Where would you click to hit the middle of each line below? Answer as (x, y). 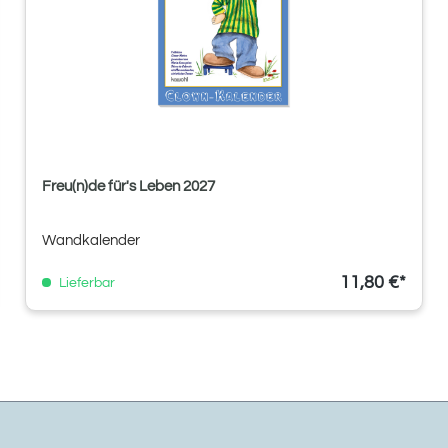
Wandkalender (91, 240)
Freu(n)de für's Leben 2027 (128, 186)
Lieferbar (85, 282)
